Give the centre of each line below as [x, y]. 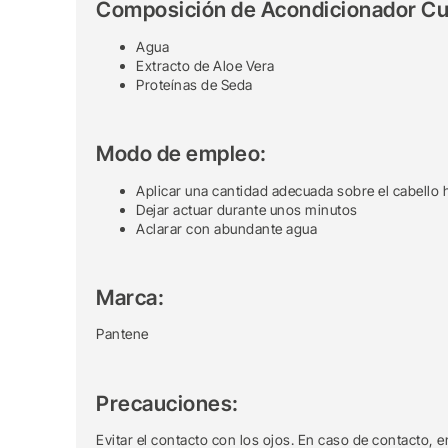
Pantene [122, 334]
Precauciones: [167, 403]
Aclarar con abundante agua [227, 228]
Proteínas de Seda [194, 84]
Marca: [130, 297]
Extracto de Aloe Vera [205, 65]
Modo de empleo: [181, 154]
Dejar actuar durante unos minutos [247, 209]
